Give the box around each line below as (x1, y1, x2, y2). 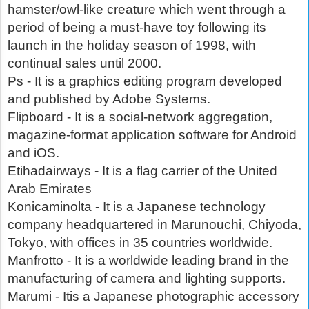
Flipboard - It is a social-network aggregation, (8, 110, 272, 125)
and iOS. (8, 146, 59, 161)
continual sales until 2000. (8, 56, 161, 71)
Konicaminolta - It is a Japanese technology (8, 199, 266, 215)
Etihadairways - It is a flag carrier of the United (8, 163, 277, 179)
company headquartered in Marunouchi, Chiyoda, (8, 217, 301, 232)
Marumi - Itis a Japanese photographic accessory (8, 289, 299, 304)
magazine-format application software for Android (8, 128, 297, 143)
